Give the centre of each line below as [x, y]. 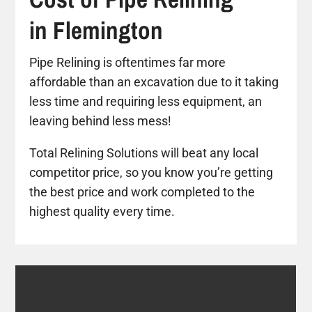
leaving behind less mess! [101, 120]
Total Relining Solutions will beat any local [144, 153]
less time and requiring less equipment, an [146, 101]
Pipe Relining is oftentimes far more [128, 62]
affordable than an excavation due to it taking [154, 81]
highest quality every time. [102, 211]
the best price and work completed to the [142, 192]
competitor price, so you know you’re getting [151, 172]
